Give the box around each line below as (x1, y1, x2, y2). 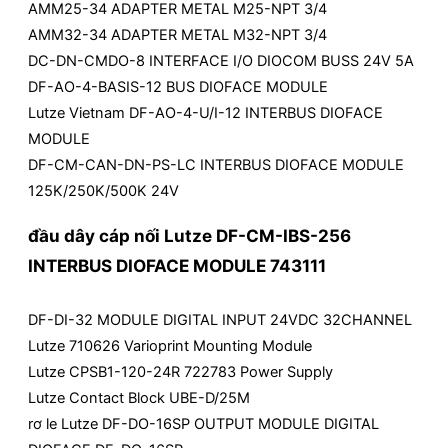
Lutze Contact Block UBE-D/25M (28, 388, 250, 407)
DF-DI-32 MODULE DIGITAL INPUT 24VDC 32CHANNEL (28, 310, 412, 329)
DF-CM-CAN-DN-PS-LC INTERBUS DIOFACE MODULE (28, 156, 404, 175)
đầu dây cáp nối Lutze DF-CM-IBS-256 (28, 225, 351, 247)
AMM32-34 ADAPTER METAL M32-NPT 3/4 (28, 26, 327, 45)
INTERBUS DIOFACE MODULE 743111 (28, 255, 326, 277)
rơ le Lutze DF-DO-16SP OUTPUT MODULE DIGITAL (28, 414, 379, 433)
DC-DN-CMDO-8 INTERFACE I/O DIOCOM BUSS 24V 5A (28, 52, 414, 71)
